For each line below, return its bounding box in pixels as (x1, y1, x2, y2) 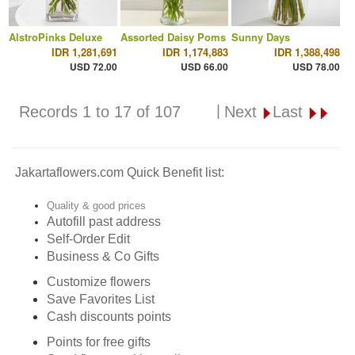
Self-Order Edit (47, 232, 130, 246)
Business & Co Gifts (47, 250, 159, 263)
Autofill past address (47, 215, 161, 228)
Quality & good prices (47, 200, 146, 212)
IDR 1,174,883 (162, 44, 229, 59)
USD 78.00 (292, 59, 340, 74)
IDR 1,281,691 (51, 44, 117, 59)
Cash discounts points (47, 310, 171, 323)
